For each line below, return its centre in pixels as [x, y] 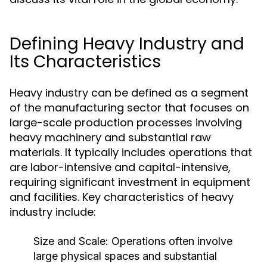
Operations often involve [170, 241]
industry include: [53, 212]
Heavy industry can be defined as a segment [129, 93]
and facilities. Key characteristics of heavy [122, 197]
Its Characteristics [85, 62]
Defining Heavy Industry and [127, 44]
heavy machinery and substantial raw [110, 137]
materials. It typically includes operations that [131, 152]
